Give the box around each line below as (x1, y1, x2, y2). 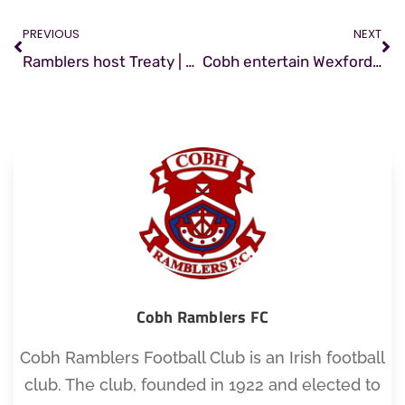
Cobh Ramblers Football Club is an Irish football (20, 347, 385, 367)
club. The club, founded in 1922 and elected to (24, 374, 381, 394)
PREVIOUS (23, 25, 80, 43)
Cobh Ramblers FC (136, 304, 269, 329)
